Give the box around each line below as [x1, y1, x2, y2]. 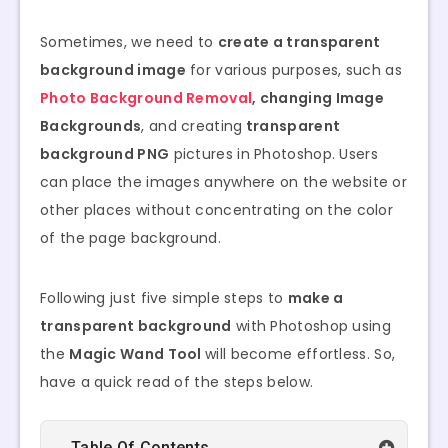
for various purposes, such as [185, 60, 402, 81]
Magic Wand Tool [69, 344, 206, 365]
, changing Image [252, 88, 385, 109]
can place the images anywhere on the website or [40, 172, 408, 193]
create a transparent [217, 32, 381, 53]
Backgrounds [40, 116, 142, 137]
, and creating [141, 116, 243, 137]
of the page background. [40, 228, 221, 249]
